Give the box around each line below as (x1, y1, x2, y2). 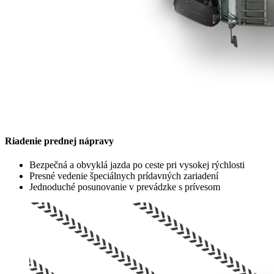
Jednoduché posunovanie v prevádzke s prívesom (29, 182, 220, 193)
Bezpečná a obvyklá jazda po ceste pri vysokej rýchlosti (29, 160, 245, 171)
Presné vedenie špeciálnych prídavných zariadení (29, 171, 218, 182)
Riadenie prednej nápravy (5, 135, 114, 146)
